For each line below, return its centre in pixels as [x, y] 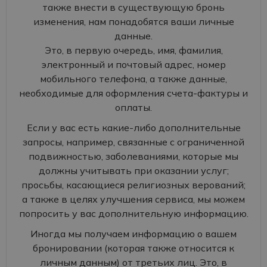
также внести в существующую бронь [133, 7]
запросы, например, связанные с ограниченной [133, 142]
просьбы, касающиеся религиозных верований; [133, 185]
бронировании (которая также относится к [133, 248]
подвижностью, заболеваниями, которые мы [133, 156]
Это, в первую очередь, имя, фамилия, [133, 50]
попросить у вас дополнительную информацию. [133, 213]
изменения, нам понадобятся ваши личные [133, 21]
